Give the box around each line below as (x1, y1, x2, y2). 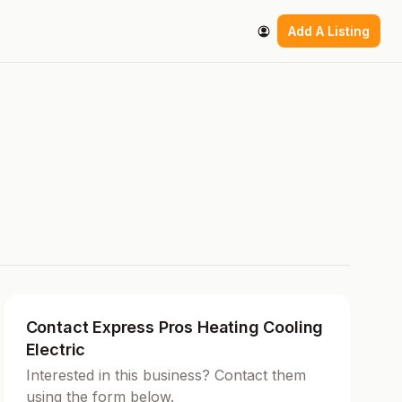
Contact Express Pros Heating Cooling (25, 318, 324, 337)
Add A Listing (288, 23, 370, 39)
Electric (25, 340, 86, 360)
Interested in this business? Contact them (25, 366, 306, 385)
